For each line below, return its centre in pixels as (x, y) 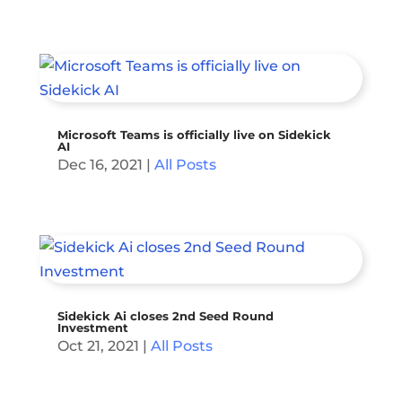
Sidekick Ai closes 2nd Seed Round (165, 316)
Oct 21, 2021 (98, 346)
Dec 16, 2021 (100, 165)
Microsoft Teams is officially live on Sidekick (194, 135)
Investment (92, 328)
